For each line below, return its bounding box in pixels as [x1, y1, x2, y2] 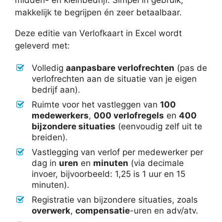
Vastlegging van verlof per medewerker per [32, 147, 203, 157]
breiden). [32, 132, 68, 142]
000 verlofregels [94, 110, 164, 120]
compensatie [75, 205, 130, 216]
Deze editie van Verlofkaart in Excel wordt [15, 28, 182, 38]
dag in [32, 158, 59, 168]
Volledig [32, 62, 66, 73]
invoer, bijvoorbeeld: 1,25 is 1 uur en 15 [32, 168, 185, 179]
